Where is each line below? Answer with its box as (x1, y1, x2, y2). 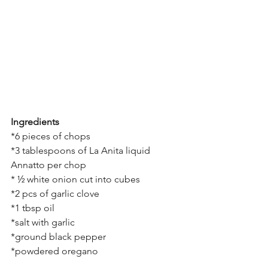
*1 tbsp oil (11, 202, 54, 214)
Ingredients (11, 116, 59, 128)
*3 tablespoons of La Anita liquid (11, 145, 153, 157)
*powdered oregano (11, 245, 98, 257)
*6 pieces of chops (11, 130, 90, 142)
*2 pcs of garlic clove (11, 188, 99, 200)
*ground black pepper (11, 231, 106, 243)
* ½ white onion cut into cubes (11, 173, 140, 185)
